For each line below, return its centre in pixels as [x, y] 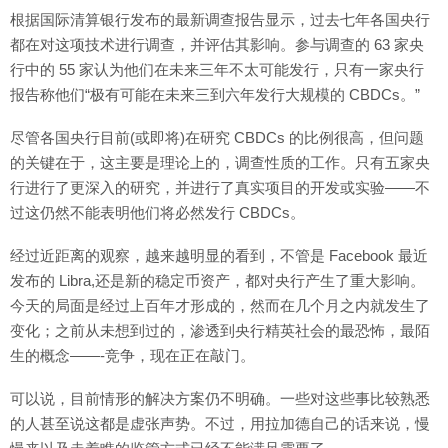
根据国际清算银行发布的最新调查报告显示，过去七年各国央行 [220, 19]
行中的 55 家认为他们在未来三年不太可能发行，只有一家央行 [217, 69]
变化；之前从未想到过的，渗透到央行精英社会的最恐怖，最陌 [220, 330]
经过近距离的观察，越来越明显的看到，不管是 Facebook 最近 [219, 255]
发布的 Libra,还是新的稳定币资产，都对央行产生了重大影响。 [217, 280]
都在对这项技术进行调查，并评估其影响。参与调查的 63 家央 [217, 44]
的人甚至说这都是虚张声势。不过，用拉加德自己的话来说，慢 [220, 423]
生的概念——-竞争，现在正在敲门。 [132, 355]
